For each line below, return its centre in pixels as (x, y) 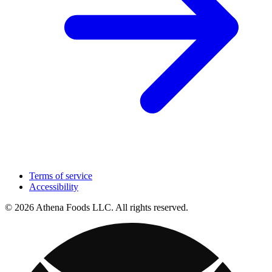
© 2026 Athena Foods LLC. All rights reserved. (97, 207)
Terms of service (61, 175)
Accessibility (54, 186)
